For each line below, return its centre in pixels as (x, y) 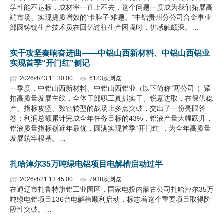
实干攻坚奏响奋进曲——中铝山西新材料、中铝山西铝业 (110, 53)
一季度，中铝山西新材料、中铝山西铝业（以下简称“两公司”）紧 (110, 88)
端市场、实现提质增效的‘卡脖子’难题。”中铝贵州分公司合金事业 (111, 17)
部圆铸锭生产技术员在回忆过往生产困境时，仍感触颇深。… (104, 27)
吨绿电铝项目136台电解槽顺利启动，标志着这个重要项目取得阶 (110, 199)
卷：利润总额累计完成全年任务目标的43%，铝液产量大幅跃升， (111, 118)
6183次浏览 (105, 78)
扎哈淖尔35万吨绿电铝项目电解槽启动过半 (86, 164)
